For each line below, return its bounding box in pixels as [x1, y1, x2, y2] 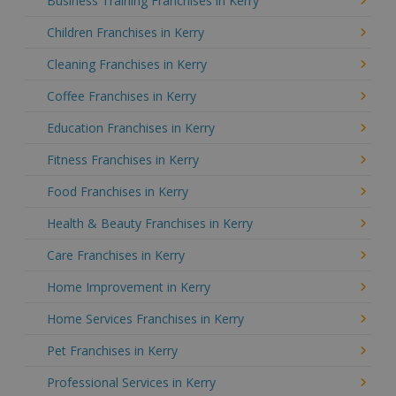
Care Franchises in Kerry [47, 246, 185, 263]
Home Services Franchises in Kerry [47, 309, 244, 327]
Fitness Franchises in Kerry [47, 150, 199, 168]
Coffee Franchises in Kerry [47, 87, 196, 104]
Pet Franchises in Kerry [47, 341, 178, 359]
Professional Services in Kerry [47, 373, 216, 391]
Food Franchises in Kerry [47, 182, 188, 200]
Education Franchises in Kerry [47, 118, 215, 136]
